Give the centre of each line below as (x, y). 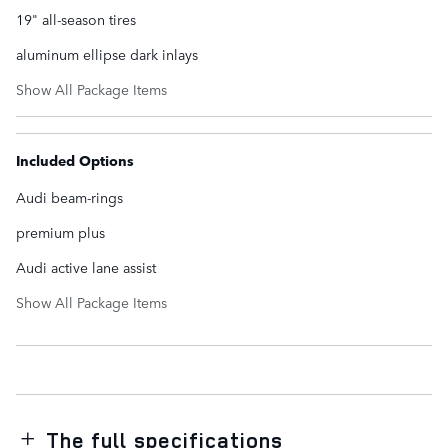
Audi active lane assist (86, 267)
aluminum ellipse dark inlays (107, 54)
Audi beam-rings (69, 197)
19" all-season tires (76, 19)
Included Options (75, 160)
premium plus (60, 232)
